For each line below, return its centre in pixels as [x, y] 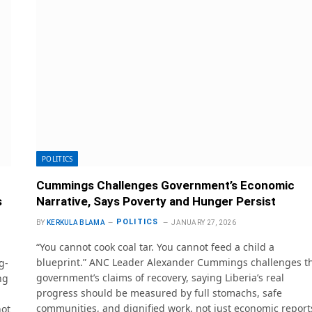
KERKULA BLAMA [76, 222]
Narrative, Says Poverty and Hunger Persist [156, 201]
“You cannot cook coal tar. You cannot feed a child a [155, 247]
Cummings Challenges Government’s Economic [165, 185]
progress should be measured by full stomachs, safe [159, 292]
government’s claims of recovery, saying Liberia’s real [160, 277]
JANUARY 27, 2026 [204, 222]
